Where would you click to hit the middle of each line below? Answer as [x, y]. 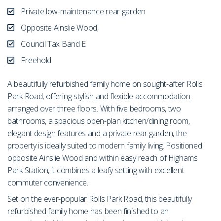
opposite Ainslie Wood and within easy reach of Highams [103, 158]
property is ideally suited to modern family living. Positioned [105, 145]
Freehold [35, 60]
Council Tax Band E [53, 44]
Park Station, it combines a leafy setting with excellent [96, 170]
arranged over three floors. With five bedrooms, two [94, 108]
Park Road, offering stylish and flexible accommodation [99, 96]
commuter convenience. [48, 182]
